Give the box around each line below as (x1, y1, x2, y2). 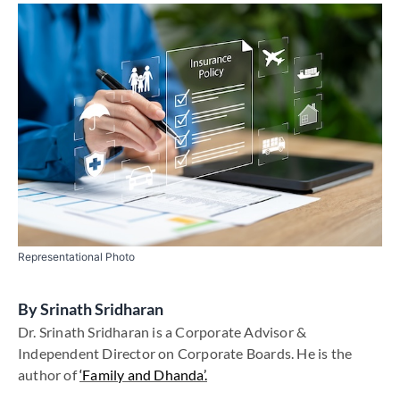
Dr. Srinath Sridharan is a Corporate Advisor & (18, 323, 307, 340)
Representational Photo (18, 250, 135, 263)
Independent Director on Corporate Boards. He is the (18, 345, 353, 362)
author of (18, 366, 79, 383)
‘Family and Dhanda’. (79, 366, 207, 383)
